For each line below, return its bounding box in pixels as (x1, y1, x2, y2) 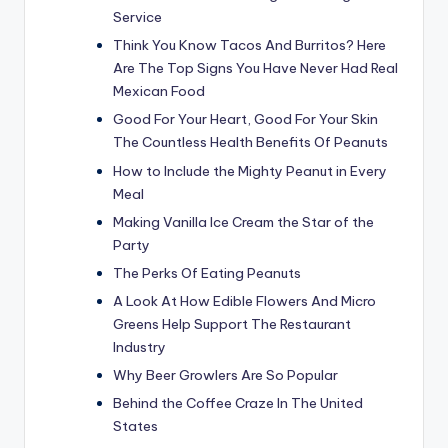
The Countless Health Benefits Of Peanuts (113, 133, 388, 152)
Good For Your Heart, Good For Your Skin (113, 110, 378, 129)
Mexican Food (113, 82, 205, 101)
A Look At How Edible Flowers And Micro (113, 291, 376, 310)
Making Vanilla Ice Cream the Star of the (113, 212, 374, 231)
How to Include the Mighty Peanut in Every (113, 161, 387, 180)
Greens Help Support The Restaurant (113, 314, 351, 333)
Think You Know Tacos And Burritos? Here (113, 36, 386, 55)
